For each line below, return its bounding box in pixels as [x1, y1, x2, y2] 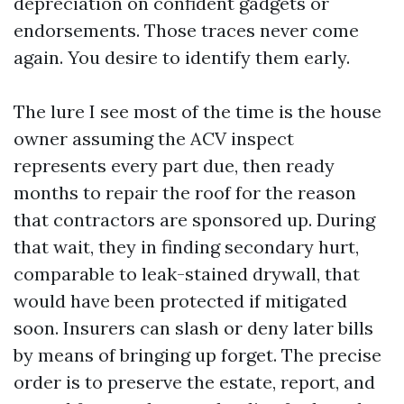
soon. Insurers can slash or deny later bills [14, 317, 373, 339]
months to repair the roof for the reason [14, 181, 356, 204]
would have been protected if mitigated [14, 289, 347, 312]
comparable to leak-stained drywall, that [14, 262, 360, 285]
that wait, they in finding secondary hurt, [14, 235, 359, 258]
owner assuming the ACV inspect [14, 127, 294, 150]
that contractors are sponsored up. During [14, 208, 375, 231]
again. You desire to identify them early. [14, 46, 350, 69]
